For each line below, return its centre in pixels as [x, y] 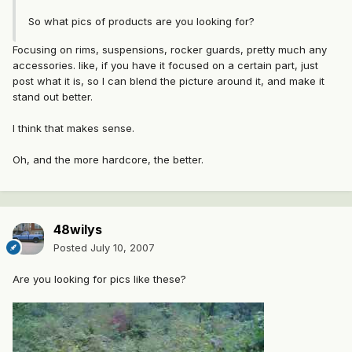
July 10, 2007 [123, 248]
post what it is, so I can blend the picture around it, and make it [169, 81]
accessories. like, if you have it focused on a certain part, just [165, 66]
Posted [72, 248]
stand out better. [53, 97]
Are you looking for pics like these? [99, 279]
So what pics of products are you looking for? [141, 22]
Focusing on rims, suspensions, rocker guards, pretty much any [170, 50]
